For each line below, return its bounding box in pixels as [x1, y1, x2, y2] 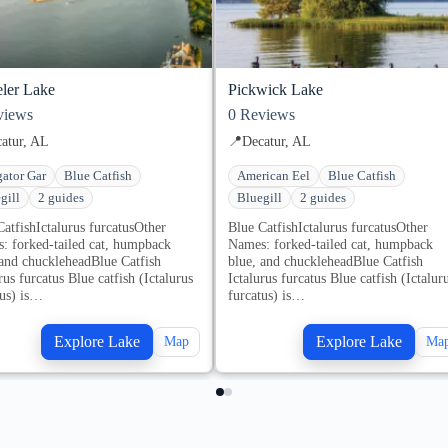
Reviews [236, 106, 295, 124]
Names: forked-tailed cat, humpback [228, 235, 433, 252]
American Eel [237, 168, 310, 183]
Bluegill [237, 190, 282, 205]
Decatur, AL [242, 132, 311, 149]
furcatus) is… [228, 286, 305, 303]
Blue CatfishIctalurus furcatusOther [228, 218, 428, 235]
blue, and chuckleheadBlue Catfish [228, 252, 423, 269]
